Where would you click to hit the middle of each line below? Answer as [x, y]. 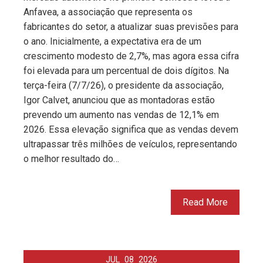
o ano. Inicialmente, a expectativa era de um [112, 41]
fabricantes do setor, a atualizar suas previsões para [131, 26]
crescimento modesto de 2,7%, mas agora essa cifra [131, 56]
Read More [205, 202]
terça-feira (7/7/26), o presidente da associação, [124, 85]
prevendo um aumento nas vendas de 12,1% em [121, 114]
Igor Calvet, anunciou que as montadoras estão [119, 100]
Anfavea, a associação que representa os [108, 12]
